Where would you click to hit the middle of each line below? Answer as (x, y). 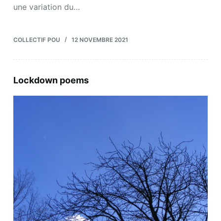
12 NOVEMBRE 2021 (100, 40)
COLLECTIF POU (37, 40)
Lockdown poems (51, 80)
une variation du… (46, 7)
